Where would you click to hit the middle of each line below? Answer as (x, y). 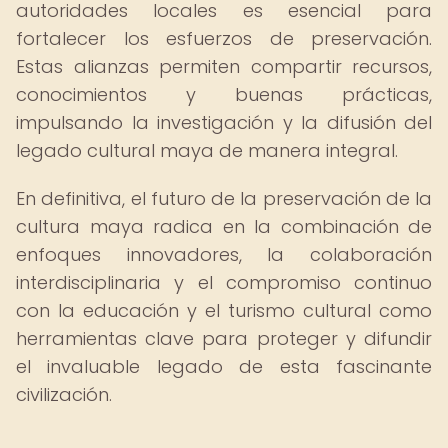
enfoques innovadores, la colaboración (224, 254)
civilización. (64, 394)
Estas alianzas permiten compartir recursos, (224, 66)
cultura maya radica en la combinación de (224, 226)
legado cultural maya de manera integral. (207, 150)
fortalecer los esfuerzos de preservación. (224, 38)
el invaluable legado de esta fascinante (224, 366)
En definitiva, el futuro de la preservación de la (224, 198)
